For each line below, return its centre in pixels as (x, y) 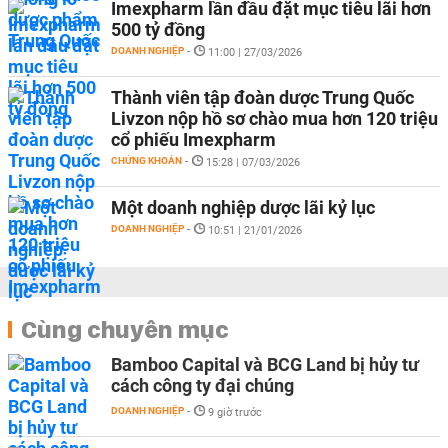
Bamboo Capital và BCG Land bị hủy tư (265, 364)
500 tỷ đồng (158, 29)
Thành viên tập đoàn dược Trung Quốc (262, 97)
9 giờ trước (235, 412)
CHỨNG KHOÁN (146, 160)
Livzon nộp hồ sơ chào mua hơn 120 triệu (274, 118)
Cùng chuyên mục (125, 329)
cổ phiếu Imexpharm (193, 139)
